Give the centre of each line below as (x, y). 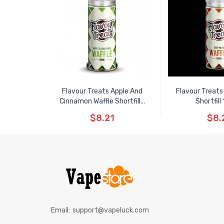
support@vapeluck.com (111, 210)
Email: (60, 210)
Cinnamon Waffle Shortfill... (102, 101)
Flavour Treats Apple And (102, 91)
